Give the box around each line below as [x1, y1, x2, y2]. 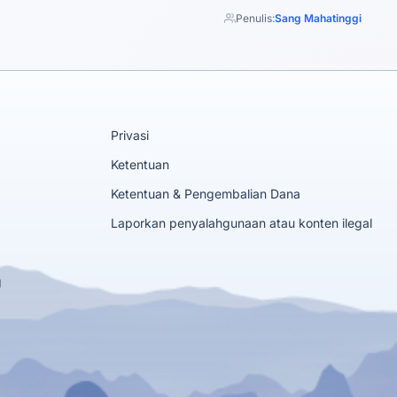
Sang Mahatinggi [275, 12, 362, 25]
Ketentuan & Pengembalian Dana [110, 186, 300, 201]
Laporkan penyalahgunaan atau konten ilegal [110, 215, 372, 230]
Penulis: [236, 12, 275, 25]
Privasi [110, 128, 149, 143]
